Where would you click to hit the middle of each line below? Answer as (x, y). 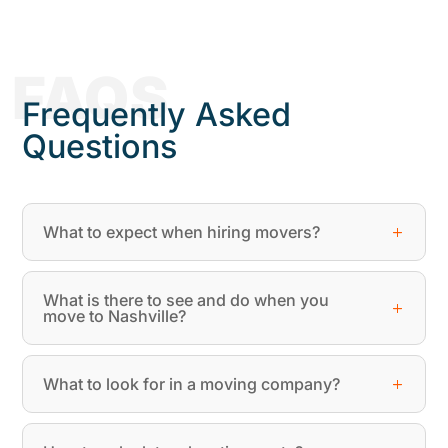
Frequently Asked (157, 114)
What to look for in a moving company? (192, 383)
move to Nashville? (115, 315)
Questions (100, 146)
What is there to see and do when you (186, 299)
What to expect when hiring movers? (182, 231)
